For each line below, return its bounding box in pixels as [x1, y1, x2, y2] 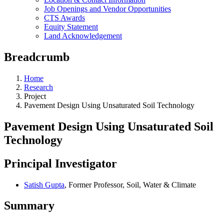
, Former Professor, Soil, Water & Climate [64, 180, 196, 189]
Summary [4, 199, 54, 212]
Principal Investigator [4, 156, 117, 170]
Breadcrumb [4, 50, 69, 63]
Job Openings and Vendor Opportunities [44, 4, 171, 13]
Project [24, 91, 46, 100]
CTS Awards [44, 13, 85, 22]
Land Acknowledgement [44, 31, 122, 40]
